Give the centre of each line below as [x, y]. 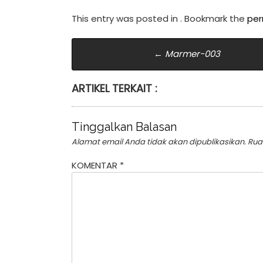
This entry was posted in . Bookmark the [159, 18]
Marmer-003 [192, 54]
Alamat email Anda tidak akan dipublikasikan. [159, 142]
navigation [122, 70]
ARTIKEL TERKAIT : [114, 88]
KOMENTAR [96, 165]
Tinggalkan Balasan [124, 127]
